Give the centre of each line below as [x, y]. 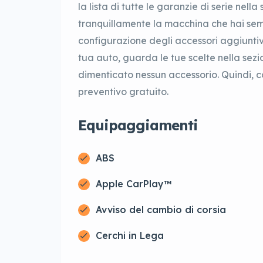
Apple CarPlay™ [134, 184]
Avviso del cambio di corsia [161, 210]
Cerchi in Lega [130, 236]
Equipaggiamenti [138, 125]
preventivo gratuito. [123, 92]
